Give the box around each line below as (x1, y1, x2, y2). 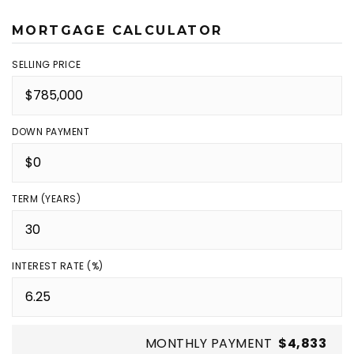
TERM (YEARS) (12, 192, 81, 205)
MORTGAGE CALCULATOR (12, 23, 223, 38)
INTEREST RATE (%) (12, 259, 104, 273)
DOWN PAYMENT (12, 125, 89, 138)
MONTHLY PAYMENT (145, 334, 272, 352)
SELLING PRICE (12, 58, 81, 71)
